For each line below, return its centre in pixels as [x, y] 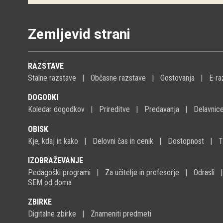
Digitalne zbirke [52, 214]
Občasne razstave [118, 78]
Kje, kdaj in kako [53, 141]
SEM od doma [50, 182]
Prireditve [114, 110]
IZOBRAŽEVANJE [56, 160]
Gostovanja [177, 78]
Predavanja [162, 110]
